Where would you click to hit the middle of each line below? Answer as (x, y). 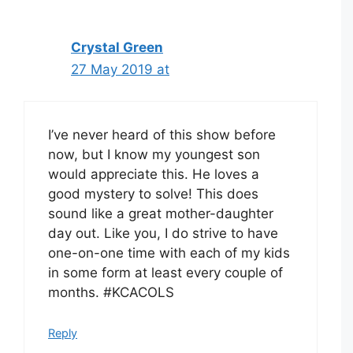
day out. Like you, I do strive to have (163, 234)
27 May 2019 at (120, 69)
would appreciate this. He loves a (154, 175)
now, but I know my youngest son (154, 155)
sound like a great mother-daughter (161, 214)
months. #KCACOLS (111, 293)
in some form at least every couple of (165, 273)
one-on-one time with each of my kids (169, 253)
